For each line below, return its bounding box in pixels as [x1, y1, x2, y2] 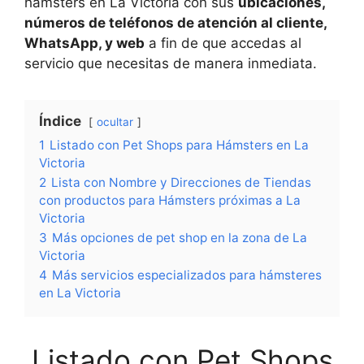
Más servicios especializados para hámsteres [52, 267, 322, 283]
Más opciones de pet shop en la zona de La [52, 230, 307, 245]
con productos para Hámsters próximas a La [39, 193, 301, 208]
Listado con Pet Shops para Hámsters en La [50, 137, 309, 153]
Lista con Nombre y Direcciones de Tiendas [51, 175, 311, 190]
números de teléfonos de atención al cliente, [24, 15, 327, 31]
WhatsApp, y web [24, 35, 145, 51]
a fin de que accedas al [145, 35, 301, 51]
